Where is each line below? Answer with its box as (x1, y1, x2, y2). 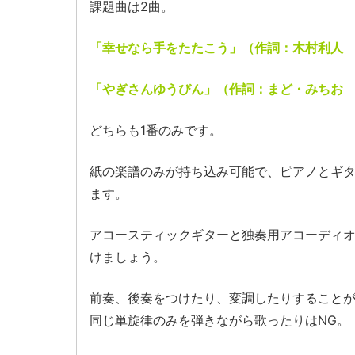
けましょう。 (90, 249, 166, 265)
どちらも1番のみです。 (90, 122, 223, 139)
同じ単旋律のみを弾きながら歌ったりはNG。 (90, 312, 350, 329)
